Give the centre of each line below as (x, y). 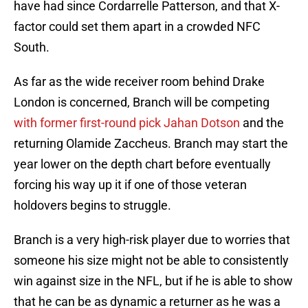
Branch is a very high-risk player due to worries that (152, 240)
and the (263, 123)
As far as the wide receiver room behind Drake (139, 82)
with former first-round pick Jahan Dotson (128, 123)
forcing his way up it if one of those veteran (130, 185)
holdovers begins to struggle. (92, 206)
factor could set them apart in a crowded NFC (137, 27)
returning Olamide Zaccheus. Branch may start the (151, 144)
